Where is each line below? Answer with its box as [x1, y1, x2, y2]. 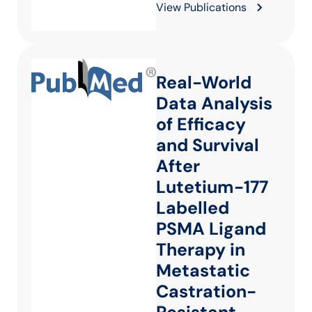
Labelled [156, 196, 229, 219]
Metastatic [156, 259, 250, 282]
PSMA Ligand [156, 217, 266, 240]
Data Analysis [156, 92, 272, 115]
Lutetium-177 [156, 175, 268, 198]
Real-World [156, 71, 251, 94]
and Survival [156, 134, 259, 157]
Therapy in [156, 238, 245, 261]
